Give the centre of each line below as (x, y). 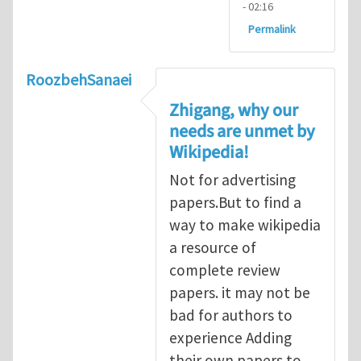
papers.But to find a (235, 202)
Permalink (272, 29)
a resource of (213, 247)
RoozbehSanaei (79, 80)
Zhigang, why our (234, 110)
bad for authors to (231, 315)
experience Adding (230, 337)
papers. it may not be (240, 292)
